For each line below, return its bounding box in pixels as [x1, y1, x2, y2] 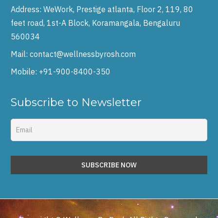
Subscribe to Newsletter [11, 96, 142, 109]
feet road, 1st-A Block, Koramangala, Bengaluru [11, 18, 181, 28]
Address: [11, 4, 44, 14]
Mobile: [11, 67, 39, 76]
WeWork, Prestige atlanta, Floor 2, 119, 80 [43, 4, 194, 14]
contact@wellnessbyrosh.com [30, 49, 136, 59]
